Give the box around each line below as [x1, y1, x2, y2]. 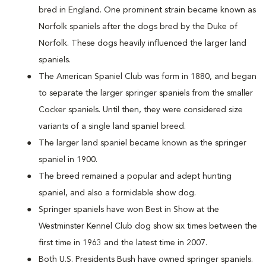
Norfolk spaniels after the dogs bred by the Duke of [39, 23, 237, 31]
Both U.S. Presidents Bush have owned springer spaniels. [39, 255, 253, 264]
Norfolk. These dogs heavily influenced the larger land [39, 39, 246, 47]
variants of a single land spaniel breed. [39, 122, 186, 131]
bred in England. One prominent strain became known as [39, 6, 256, 14]
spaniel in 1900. [39, 156, 97, 164]
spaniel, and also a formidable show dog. [39, 189, 196, 197]
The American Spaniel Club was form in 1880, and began [39, 72, 256, 81]
